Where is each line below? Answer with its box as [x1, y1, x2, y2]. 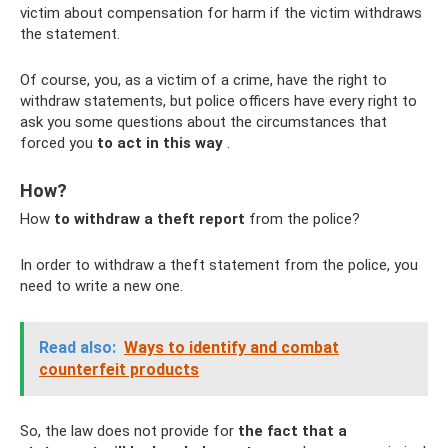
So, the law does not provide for [20, 421, 238, 440]
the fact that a [238, 421, 347, 440]
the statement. [20, 24, 120, 43]
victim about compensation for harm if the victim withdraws [20, 3, 422, 22]
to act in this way [97, 133, 223, 152]
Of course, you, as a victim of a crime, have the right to [20, 70, 387, 89]
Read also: [39, 337, 116, 357]
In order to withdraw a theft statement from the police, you [20, 255, 418, 274]
